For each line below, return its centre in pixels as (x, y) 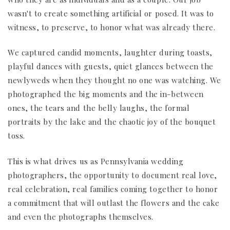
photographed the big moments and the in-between (106, 94)
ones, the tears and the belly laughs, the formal (99, 108)
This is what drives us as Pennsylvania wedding (96, 161)
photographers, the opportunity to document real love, (112, 175)
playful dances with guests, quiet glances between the (111, 66)
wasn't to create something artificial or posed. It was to (111, 13)
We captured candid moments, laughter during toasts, (110, 53)
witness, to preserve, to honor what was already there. (112, 27)
